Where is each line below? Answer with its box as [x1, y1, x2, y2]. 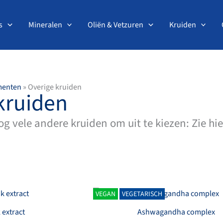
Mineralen [28, 19, 62, 30]
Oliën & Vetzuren [88, 19, 144, 30]
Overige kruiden [27, 82, 82, 93]
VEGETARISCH [122, 189, 163, 199]
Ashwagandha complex [137, 206, 216, 218]
